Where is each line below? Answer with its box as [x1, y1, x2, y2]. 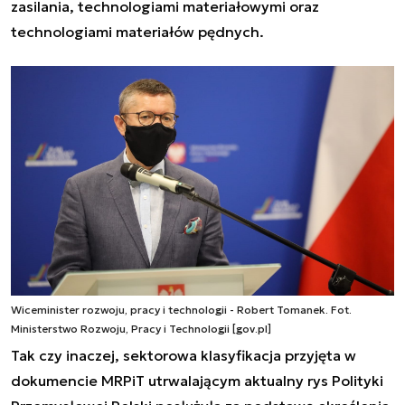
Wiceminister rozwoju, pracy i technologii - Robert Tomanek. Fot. [11, 303, 352, 317]
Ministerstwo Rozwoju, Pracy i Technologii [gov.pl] [11, 322, 271, 336]
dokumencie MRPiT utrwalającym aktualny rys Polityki [11, 372, 383, 391]
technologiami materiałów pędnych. [11, 23, 264, 42]
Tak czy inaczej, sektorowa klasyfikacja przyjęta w [11, 346, 356, 365]
